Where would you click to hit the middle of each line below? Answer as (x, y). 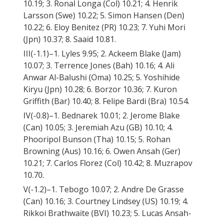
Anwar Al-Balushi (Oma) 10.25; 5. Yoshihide (102, 78)
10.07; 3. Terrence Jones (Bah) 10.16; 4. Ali (99, 66)
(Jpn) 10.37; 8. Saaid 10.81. (70, 39)
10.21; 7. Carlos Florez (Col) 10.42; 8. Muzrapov (108, 163)
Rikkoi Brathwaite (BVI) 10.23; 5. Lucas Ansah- (107, 213)
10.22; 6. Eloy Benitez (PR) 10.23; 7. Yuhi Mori (104, 28)
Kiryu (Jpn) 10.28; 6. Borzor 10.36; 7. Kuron (100, 89)
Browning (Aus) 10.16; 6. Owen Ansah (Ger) (102, 151)
